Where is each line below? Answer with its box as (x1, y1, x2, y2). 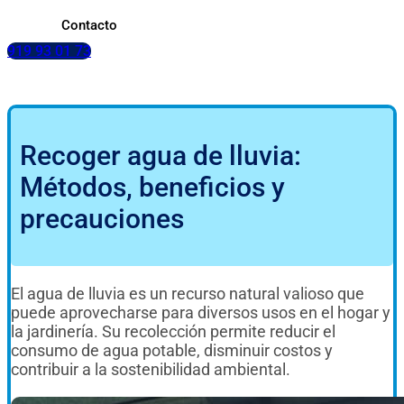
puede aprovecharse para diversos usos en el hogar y (11, 302, 390, 322)
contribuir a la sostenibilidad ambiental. (11, 359, 294, 379)
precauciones (20, 202, 184, 234)
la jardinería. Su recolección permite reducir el (11, 321, 335, 341)
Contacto (61, 17, 117, 33)
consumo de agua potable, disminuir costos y (11, 340, 333, 360)
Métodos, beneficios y (20, 170, 285, 203)
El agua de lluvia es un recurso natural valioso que (11, 283, 364, 303)
